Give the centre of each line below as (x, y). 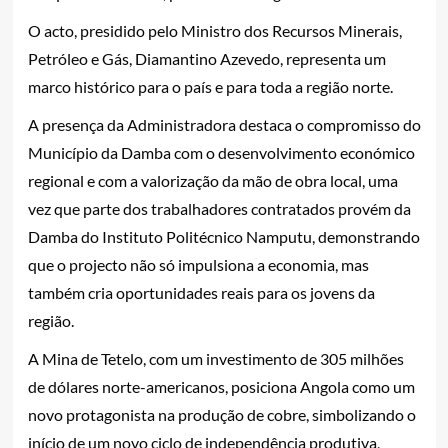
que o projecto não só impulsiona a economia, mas (198, 264)
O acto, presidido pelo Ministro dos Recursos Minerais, (214, 30)
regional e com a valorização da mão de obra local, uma (212, 180)
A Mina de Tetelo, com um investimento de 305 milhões (215, 358)
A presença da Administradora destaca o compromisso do (224, 124)
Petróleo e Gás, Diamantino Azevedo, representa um (206, 58)
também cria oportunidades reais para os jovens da (201, 292)
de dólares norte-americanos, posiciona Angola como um (221, 386)
